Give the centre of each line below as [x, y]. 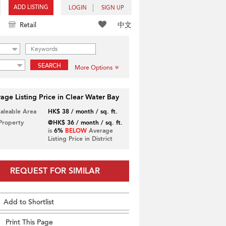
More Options [94, 68]
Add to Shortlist [29, 202]
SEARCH [49, 66]
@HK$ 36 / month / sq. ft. [85, 123]
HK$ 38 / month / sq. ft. [82, 111]
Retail [28, 25]
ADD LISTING [31, 7]
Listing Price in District [80, 139]
